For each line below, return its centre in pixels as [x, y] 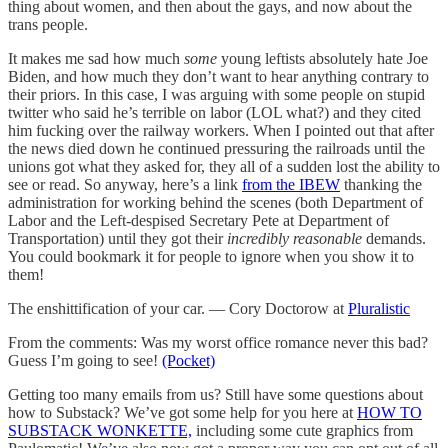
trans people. [48, 25]
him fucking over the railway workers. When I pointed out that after [221, 131]
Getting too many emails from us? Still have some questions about [215, 395]
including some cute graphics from [302, 431]
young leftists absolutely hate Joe [322, 59]
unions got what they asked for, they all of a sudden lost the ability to [224, 167]
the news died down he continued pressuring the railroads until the [216, 149]
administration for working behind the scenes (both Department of [215, 203]
